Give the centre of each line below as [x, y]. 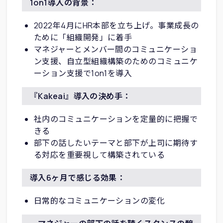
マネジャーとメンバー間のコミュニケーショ [115, 49]
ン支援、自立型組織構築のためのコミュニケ [116, 61]
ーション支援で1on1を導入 [83, 73]
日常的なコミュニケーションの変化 [99, 200]
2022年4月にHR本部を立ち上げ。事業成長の [116, 25]
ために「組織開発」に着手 [83, 37]
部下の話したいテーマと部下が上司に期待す [116, 143]
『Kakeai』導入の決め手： [80, 96]
